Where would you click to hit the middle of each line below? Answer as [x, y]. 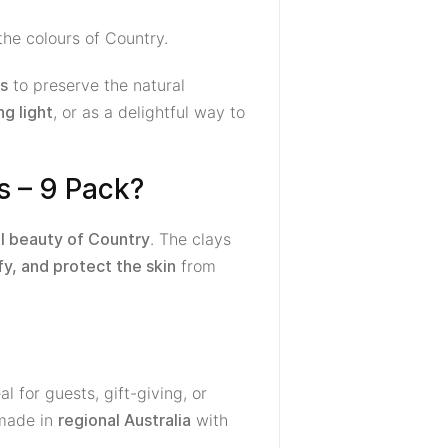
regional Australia [124, 420]
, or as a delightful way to [149, 112]
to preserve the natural [96, 85]
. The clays [190, 239]
